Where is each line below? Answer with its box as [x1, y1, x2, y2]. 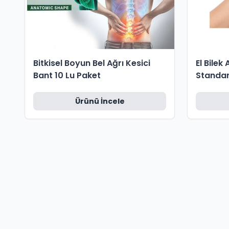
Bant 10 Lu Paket [33, 70, 101, 81]
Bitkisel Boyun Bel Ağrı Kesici [33, 57, 150, 69]
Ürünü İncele [75, 96, 125, 106]
